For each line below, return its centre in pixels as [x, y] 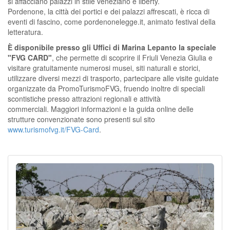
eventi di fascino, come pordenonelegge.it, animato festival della [112, 22]
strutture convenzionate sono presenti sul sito [81, 119]
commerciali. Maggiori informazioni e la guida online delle [101, 109]
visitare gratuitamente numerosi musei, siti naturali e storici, [104, 68]
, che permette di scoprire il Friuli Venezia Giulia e [132, 57]
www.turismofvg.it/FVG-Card [53, 129]
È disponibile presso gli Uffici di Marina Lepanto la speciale [113, 47]
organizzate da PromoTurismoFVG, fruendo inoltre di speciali [106, 88]
